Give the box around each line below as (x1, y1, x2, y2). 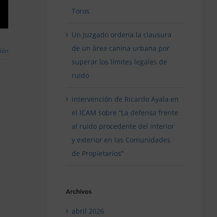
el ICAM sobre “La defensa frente (71, 108, 178, 117)
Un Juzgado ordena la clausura (71, 30, 171, 39)
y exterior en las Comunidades (71, 135, 170, 144)
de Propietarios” (71, 148, 124, 158)
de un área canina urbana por (71, 43, 170, 53)
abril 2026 (71, 206, 104, 216)
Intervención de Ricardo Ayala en (71, 94, 179, 104)
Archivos (65, 187, 92, 195)
